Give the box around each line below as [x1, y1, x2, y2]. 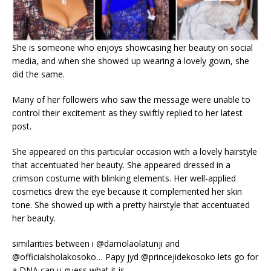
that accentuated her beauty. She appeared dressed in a [12, 158, 230, 171]
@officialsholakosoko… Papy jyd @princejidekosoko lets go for [12, 250, 258, 263]
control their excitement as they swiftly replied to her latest [12, 106, 243, 119]
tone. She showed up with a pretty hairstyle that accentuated [12, 198, 250, 211]
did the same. [12, 68, 65, 80]
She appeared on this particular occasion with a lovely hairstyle [12, 145, 257, 157]
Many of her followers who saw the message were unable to [12, 93, 250, 105]
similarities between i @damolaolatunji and [12, 237, 180, 249]
